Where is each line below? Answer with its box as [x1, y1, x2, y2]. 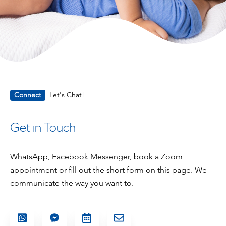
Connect [14, 90, 41, 99]
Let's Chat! [49, 90, 84, 99]
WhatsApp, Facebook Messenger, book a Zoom [10, 151, 183, 161]
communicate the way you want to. [10, 178, 134, 188]
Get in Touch [10, 117, 76, 134]
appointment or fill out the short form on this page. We [10, 164, 207, 175]
